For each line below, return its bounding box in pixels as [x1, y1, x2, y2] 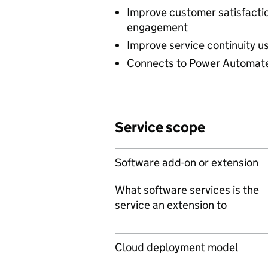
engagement [127, 20, 188, 34]
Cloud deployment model [115, 240, 238, 254]
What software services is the [115, 183, 259, 197]
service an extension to [115, 198, 227, 212]
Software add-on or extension [115, 156, 258, 169]
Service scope [115, 118, 205, 136]
